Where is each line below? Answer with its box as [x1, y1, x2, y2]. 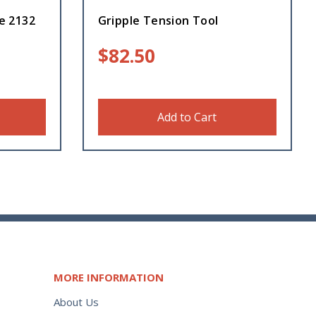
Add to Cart [157, 109, 217, 126]
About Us [54, 294, 99, 309]
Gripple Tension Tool [97, 13, 219, 29]
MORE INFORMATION [54, 270, 164, 285]
